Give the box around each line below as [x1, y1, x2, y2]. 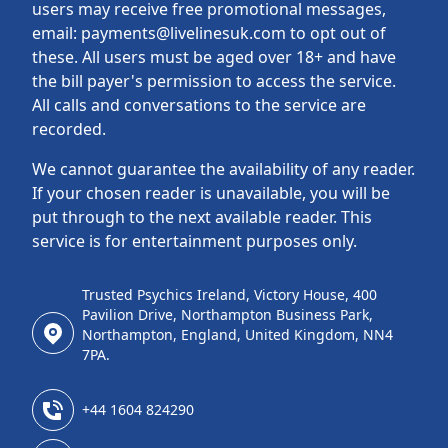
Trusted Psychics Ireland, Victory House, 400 [82, 285, 377, 305]
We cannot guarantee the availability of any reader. [32, 158, 415, 181]
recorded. [32, 118, 106, 141]
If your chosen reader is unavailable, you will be [32, 182, 390, 205]
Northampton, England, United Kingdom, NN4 [82, 325, 393, 345]
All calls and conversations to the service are [32, 94, 366, 117]
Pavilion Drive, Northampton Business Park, [82, 305, 373, 325]
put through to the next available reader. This [32, 206, 372, 229]
